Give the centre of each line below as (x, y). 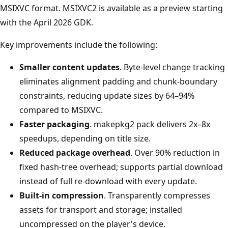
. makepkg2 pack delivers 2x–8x (150, 124)
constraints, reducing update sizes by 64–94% (107, 95)
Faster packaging (54, 124)
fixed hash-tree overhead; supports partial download (121, 167)
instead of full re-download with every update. (108, 181)
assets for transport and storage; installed (101, 209)
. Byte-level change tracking (172, 67)
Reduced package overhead (75, 152)
